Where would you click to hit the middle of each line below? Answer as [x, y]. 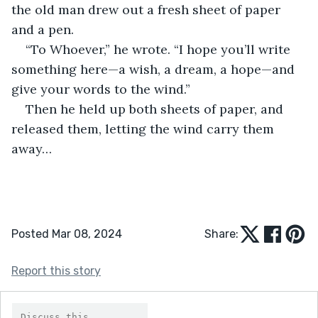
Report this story [56, 270]
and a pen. [43, 29]
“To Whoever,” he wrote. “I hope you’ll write [160, 49]
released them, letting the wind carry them [144, 128]
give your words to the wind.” [101, 89]
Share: [221, 234]
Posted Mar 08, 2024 [67, 234]
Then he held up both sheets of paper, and [156, 109]
